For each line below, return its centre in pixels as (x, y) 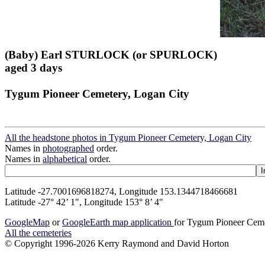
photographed (68, 148)
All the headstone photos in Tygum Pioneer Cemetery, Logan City (128, 138)
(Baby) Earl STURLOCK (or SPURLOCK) (111, 54)
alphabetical (65, 159)
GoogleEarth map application (118, 222)
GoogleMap (27, 222)
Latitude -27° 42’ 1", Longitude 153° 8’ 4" (84, 202)
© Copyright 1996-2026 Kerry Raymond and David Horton (117, 244)
